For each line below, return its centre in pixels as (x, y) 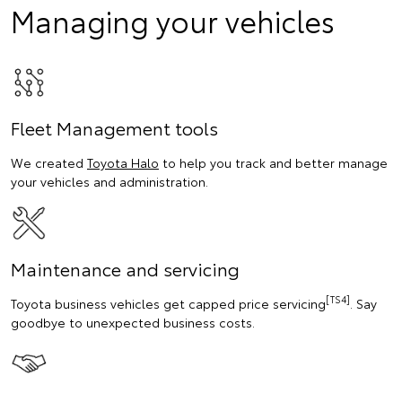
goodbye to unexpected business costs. (133, 322)
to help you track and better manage (273, 163)
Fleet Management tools (114, 128)
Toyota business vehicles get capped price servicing (168, 303)
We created (49, 163)
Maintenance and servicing (125, 268)
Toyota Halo (123, 163)
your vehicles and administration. (109, 182)
